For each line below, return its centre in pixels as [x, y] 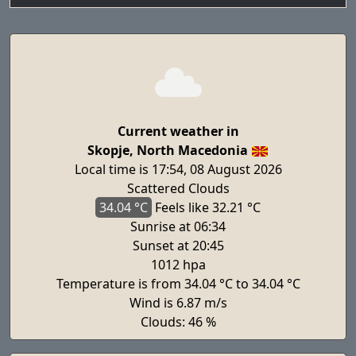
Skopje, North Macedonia [168, 150]
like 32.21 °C [223, 207]
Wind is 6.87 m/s [178, 303]
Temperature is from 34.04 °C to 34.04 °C [178, 284]
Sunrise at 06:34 [178, 226]
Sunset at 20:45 [178, 246]
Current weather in [178, 131]
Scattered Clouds [178, 188]
